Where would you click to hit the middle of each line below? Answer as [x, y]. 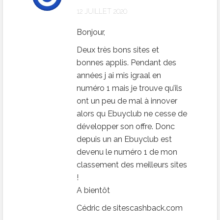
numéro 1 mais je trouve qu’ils [129, 88]
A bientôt [93, 190]
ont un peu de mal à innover [127, 101]
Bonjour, [91, 32]
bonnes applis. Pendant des [126, 62]
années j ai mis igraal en [119, 75]
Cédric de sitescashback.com [130, 208]
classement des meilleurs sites [132, 165]
